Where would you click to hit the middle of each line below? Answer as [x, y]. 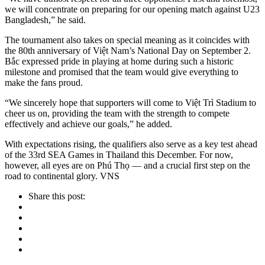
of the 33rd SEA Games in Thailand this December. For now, [119, 154]
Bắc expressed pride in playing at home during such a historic [119, 61]
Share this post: [57, 196]
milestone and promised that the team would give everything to [122, 72]
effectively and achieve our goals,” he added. [88, 124]
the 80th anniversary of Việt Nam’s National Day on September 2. [128, 50]
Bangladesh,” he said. [45, 20]
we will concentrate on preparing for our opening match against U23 [132, 9]
